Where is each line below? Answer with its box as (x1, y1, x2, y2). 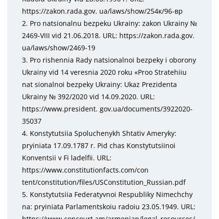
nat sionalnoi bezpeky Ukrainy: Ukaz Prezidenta (22, 80, 177, 89)
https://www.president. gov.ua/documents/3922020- (22, 104, 193, 113)
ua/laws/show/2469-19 (22, 43, 95, 52)
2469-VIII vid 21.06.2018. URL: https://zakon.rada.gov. (22, 31, 195, 40)
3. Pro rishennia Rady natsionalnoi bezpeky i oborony (22, 55, 196, 65)
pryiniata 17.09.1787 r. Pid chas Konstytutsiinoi (22, 141, 175, 150)
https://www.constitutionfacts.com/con (22, 165, 149, 175)
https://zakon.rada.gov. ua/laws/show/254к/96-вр (22, 6, 183, 16)
